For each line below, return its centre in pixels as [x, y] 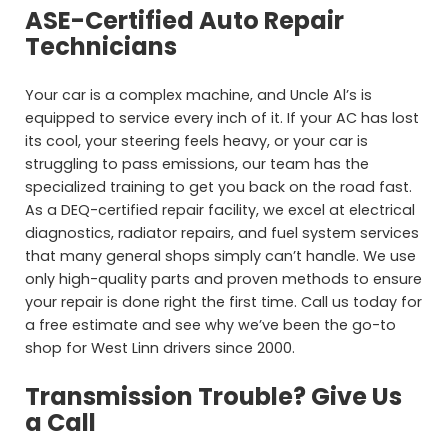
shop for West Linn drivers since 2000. [160, 348]
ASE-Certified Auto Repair [185, 21]
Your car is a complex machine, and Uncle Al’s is [199, 95]
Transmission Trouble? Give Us [214, 397]
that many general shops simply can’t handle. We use [221, 256]
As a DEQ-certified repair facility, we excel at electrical [220, 210]
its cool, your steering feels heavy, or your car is [197, 141]
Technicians [101, 47]
